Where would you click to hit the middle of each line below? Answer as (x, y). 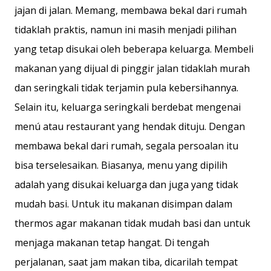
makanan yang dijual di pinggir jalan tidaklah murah (132, 68)
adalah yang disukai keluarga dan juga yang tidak (126, 184)
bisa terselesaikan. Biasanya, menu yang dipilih (121, 165)
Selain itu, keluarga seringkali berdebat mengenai (128, 107)
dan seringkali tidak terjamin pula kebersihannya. (126, 88)
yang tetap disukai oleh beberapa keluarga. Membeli (134, 49)
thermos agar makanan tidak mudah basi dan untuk (132, 223)
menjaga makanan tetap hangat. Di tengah (112, 243)
